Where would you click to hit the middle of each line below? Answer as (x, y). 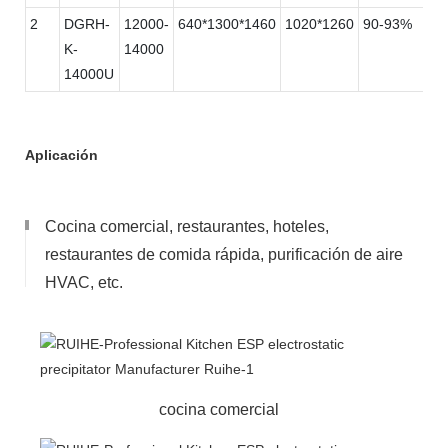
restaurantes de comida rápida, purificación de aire (224, 254)
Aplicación (61, 154)
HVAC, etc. (84, 282)
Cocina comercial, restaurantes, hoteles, (187, 226)
